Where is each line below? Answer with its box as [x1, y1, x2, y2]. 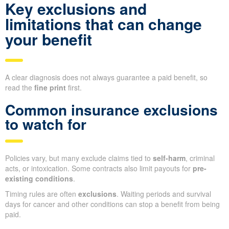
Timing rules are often [5, 189, 78, 199]
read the [5, 82, 34, 93]
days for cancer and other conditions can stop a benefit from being [5, 199, 220, 210]
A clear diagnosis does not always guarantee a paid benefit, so [5, 72, 208, 83]
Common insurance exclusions [5, 99, 218, 121]
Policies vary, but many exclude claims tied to [5, 153, 153, 164]
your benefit [5, 28, 92, 51]
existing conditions [5, 173, 73, 184]
